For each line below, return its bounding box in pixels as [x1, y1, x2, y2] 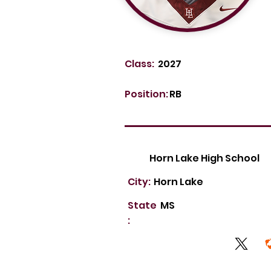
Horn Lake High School [149, 151, 260, 165]
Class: [125, 57, 154, 71]
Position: [125, 87, 168, 101]
